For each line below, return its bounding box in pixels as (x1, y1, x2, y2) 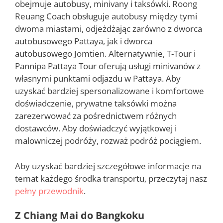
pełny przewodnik (15, 185, 84, 197)
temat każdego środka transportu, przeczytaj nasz (15, 172, 207, 184)
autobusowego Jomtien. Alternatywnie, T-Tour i (15, 48, 196, 60)
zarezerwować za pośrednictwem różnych (15, 110, 177, 122)
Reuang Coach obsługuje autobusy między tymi (15, 10, 197, 22)
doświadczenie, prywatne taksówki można (15, 98, 177, 110)
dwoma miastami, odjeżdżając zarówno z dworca (15, 23, 202, 35)
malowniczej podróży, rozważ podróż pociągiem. (15, 135, 201, 147)
